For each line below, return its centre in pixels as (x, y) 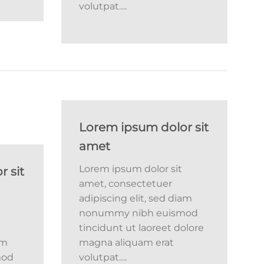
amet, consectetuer (125, 183)
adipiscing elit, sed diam (135, 198)
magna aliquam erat (126, 242)
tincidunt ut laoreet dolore (141, 227)
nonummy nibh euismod (138, 213)
